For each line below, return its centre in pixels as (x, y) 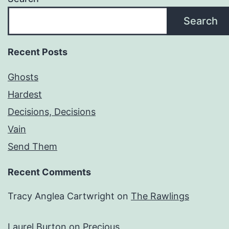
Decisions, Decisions (52, 112)
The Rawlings (160, 196)
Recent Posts (38, 52)
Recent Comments (49, 172)
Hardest (25, 95)
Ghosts (23, 77)
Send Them (32, 147)
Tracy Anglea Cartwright (61, 196)
